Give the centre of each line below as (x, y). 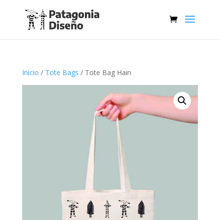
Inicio (30, 72)
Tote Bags (62, 72)
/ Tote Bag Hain (105, 72)
